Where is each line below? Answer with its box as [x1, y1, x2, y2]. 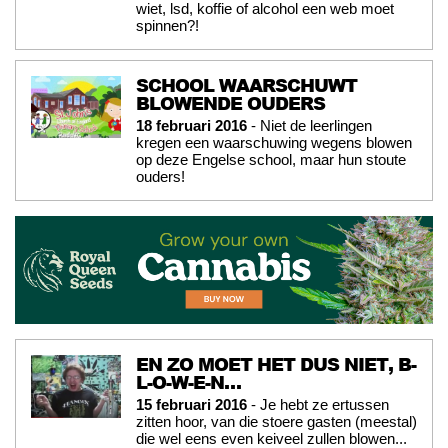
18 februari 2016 [136, 116, 247, 134]
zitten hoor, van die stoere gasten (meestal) [136, 413, 417, 431]
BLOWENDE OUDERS [136, 89, 325, 116]
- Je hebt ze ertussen [247, 396, 389, 414]
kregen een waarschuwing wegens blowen [136, 133, 412, 151]
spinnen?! [136, 16, 199, 34]
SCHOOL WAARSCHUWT [136, 71, 357, 98]
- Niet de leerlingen [247, 116, 372, 134]
